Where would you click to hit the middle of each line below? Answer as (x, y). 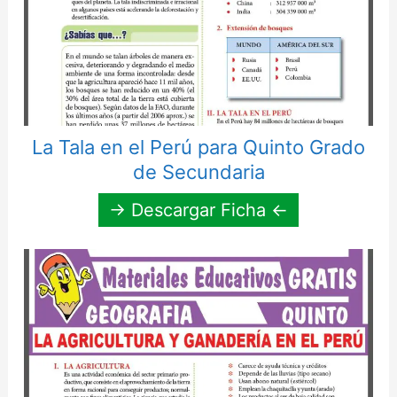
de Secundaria (198, 172)
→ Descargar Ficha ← (198, 210)
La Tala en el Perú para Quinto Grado (198, 148)
